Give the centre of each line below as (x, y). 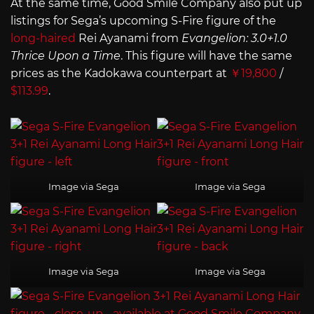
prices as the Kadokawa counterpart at (120, 74)
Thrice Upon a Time (66, 56)
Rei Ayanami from (129, 39)
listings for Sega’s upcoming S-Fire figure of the (143, 21)
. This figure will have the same (206, 56)
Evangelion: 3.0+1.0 (234, 39)
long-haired (43, 39)
